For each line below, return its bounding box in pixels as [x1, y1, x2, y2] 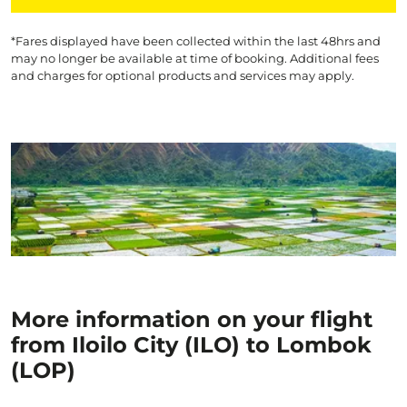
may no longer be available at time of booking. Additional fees [11, 51, 379, 65]
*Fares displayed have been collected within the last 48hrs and [11, 34, 381, 48]
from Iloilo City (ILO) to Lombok [11, 332, 372, 358]
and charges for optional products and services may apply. [11, 68, 354, 83]
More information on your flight [11, 306, 372, 333]
